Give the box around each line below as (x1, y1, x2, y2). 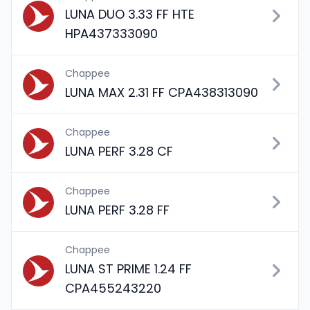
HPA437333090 (65, 25, 158, 42)
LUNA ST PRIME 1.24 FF (65, 260, 192, 277)
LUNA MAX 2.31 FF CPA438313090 (65, 84, 258, 101)
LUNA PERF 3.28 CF (65, 143, 173, 160)
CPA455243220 (65, 280, 161, 297)
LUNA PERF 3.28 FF (65, 201, 170, 219)
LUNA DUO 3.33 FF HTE (65, 6, 194, 23)
